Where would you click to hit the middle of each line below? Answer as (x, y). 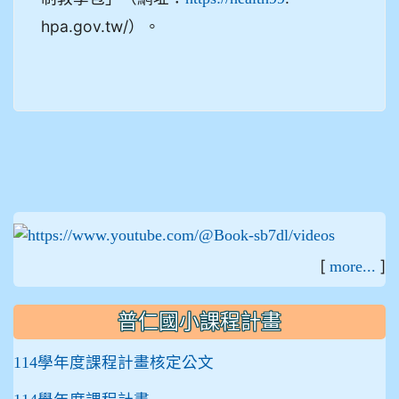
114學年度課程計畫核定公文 (114, 363)
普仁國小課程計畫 (199, 322)
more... (353, 267)
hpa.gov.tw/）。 (101, 26)
